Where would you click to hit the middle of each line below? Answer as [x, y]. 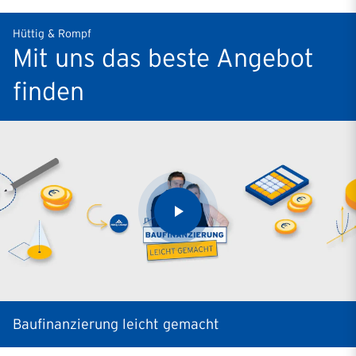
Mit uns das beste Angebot [163, 58]
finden [48, 91]
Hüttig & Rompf [52, 33]
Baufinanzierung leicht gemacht [116, 324]
